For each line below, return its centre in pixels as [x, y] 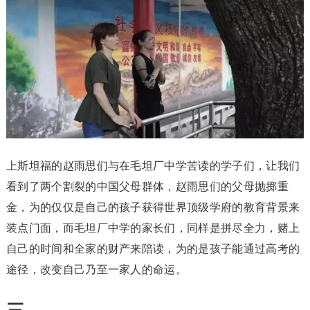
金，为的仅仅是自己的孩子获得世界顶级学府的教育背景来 [153, 208]
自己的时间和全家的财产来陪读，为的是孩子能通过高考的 [153, 249]
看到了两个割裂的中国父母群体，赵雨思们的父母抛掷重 [147, 187]
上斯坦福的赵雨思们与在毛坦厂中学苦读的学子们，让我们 [153, 166]
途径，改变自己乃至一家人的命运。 [97, 270]
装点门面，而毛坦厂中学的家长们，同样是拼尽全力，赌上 [153, 228]
